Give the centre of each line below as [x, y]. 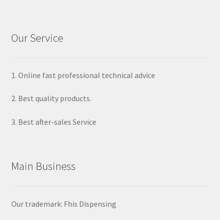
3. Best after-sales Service [54, 122]
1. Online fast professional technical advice [83, 75]
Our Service [37, 38]
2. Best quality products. [51, 98]
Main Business [43, 166]
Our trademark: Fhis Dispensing [64, 204]
